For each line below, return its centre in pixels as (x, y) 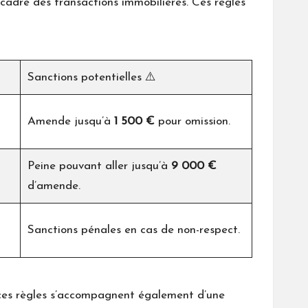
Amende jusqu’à (71, 122)
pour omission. (192, 122)
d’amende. (54, 186)
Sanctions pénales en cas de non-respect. (134, 230)
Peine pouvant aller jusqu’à (99, 166)
